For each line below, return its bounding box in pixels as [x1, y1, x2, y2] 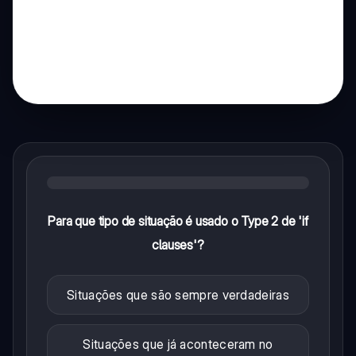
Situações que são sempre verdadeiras [67, 286, 289, 303]
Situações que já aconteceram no [83, 335, 273, 352]
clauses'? [152, 236, 204, 253]
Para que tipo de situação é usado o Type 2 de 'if [48, 212, 308, 229]
